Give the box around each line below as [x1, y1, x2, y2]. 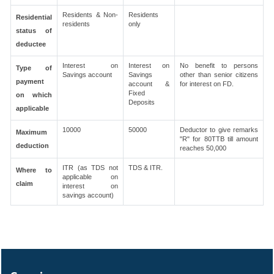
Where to [16, 166, 52, 174]
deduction [16, 142, 49, 149]
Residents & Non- [62, 11, 118, 18]
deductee [16, 40, 46, 48]
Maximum [16, 128, 47, 136]
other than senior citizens [180, 71, 258, 78]
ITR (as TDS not [62, 164, 118, 171]
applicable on [62, 173, 118, 180]
